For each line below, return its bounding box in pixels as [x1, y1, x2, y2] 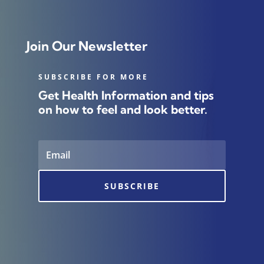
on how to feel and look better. [38, 102, 207, 117]
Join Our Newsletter [26, 38, 147, 55]
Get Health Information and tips [38, 88, 214, 103]
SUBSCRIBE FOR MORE [38, 72, 148, 82]
